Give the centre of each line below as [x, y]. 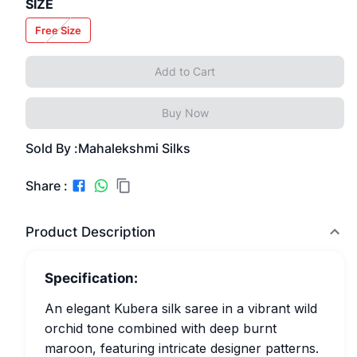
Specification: [91, 278]
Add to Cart [185, 71]
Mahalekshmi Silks [134, 148]
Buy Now [185, 113]
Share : [47, 185]
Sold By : [52, 148]
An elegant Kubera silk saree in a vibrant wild [181, 308]
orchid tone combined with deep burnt [161, 328]
